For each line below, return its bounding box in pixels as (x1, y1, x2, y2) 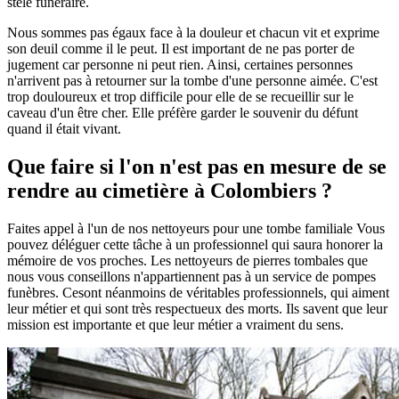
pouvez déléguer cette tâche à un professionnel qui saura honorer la (7, 236, 383, 252)
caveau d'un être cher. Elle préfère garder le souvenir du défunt (7, 104, 358, 120)
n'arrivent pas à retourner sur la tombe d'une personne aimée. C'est (7, 72, 378, 88)
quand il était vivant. (7, 120, 121, 136)
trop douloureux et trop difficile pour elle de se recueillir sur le (7, 88, 354, 104)
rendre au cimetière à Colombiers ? (7, 178, 332, 202)
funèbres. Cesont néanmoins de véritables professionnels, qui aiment (7, 284, 389, 300)
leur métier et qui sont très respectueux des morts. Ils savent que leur (7, 300, 387, 316)
